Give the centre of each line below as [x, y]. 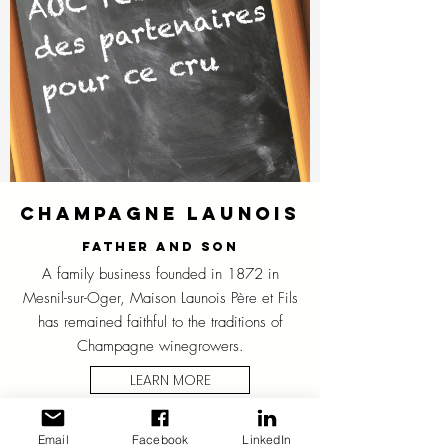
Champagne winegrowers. [160, 346]
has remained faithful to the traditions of [160, 322]
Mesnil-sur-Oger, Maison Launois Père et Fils [160, 298]
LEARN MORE [170, 380]
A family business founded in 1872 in [160, 274]
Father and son [160, 246]
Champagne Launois [160, 213]
